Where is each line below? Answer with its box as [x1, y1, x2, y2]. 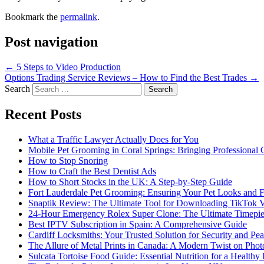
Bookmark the [5, 11, 60, 22]
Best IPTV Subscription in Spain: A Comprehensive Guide [28, 219, 247, 230]
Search [5, 83, 30, 94]
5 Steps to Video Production [14, 61, 121, 72]
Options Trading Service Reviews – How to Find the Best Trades [5, 72, 249, 82]
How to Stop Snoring [28, 156, 108, 166]
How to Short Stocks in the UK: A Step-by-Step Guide [28, 177, 232, 187]
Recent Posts [5, 107, 81, 123]
